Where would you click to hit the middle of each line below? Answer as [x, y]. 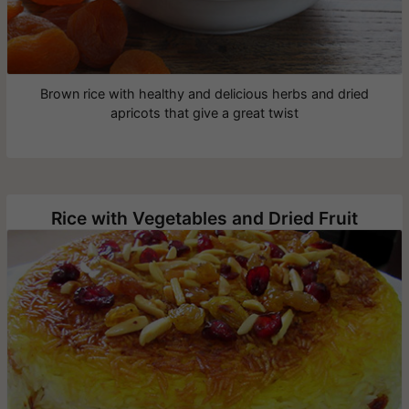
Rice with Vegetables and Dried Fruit [204, 218]
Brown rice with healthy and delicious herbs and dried [204, 93]
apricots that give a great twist [204, 112]
